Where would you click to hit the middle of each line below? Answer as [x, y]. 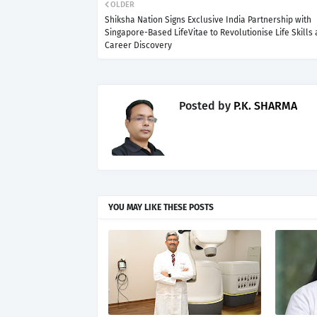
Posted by [205, 105]
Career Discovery [138, 45]
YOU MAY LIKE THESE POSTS [161, 207]
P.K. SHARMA [264, 105]
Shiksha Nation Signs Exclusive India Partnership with [208, 19]
